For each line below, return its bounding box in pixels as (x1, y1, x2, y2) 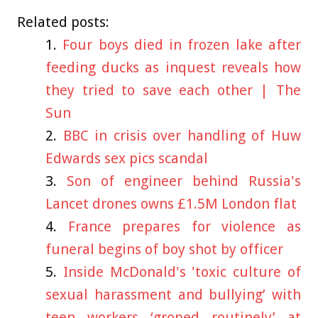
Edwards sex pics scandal (45, 149, 208, 167)
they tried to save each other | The (45, 81, 301, 99)
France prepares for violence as (67, 217, 302, 235)
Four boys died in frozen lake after (62, 35, 302, 53)
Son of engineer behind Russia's (67, 172, 301, 190)
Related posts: (17, 13, 109, 31)
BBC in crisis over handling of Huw (62, 126, 302, 144)
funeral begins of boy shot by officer (45, 240, 283, 258)
